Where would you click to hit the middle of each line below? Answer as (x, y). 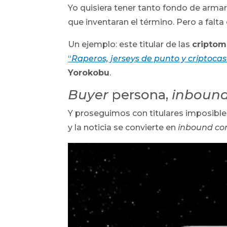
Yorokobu (89, 72)
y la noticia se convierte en (123, 127)
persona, (140, 94)
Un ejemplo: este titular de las (130, 44)
